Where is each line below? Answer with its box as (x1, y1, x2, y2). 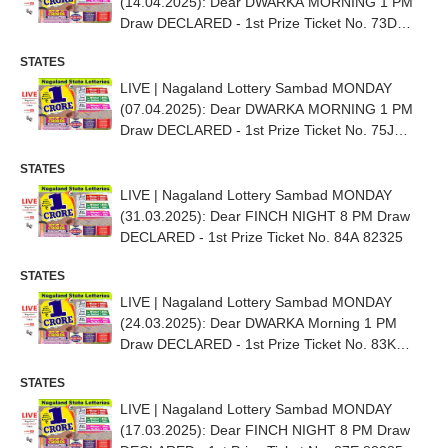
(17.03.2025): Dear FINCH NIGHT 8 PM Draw (120, 422, 410, 438)
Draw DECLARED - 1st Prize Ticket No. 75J (120, 122, 394, 138)
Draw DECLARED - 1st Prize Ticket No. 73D (120, 15, 397, 31)
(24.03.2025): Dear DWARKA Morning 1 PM (120, 315, 397, 331)
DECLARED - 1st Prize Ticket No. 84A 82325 (120, 229, 403, 245)
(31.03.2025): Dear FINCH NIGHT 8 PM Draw (120, 208, 410, 224)
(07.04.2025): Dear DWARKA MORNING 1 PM (120, 101, 413, 117)
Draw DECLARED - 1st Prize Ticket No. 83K (120, 336, 396, 352)
